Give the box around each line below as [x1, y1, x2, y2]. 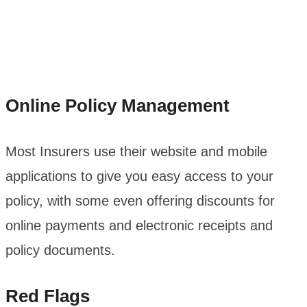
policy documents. [5, 243, 119, 258]
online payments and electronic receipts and [5, 218, 273, 234]
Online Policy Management [5, 95, 230, 116]
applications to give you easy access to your [5, 169, 273, 184]
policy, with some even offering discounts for [5, 193, 275, 209]
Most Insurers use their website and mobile [5, 144, 267, 160]
